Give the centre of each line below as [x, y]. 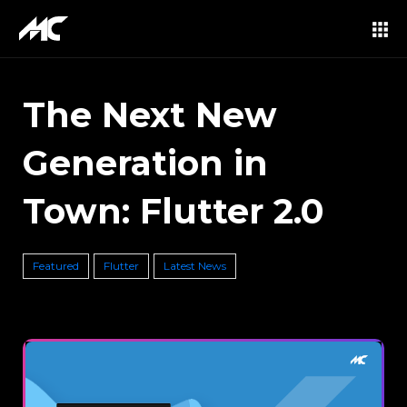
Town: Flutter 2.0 [174, 211]
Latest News [195, 266]
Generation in [145, 163]
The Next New [150, 115]
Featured [56, 266]
